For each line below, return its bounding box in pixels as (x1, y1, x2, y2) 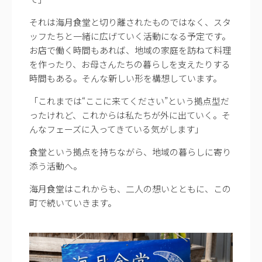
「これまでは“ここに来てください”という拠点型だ (29, 94, 229, 107)
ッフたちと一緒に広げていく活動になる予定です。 (29, 29, 230, 42)
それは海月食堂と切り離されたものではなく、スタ (29, 15, 231, 28)
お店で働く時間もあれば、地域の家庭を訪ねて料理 (29, 43, 231, 56)
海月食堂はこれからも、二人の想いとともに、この (29, 182, 231, 195)
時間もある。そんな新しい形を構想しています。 (29, 71, 222, 84)
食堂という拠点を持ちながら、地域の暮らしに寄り (29, 145, 231, 158)
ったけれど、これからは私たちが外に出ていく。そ (29, 108, 230, 121)
